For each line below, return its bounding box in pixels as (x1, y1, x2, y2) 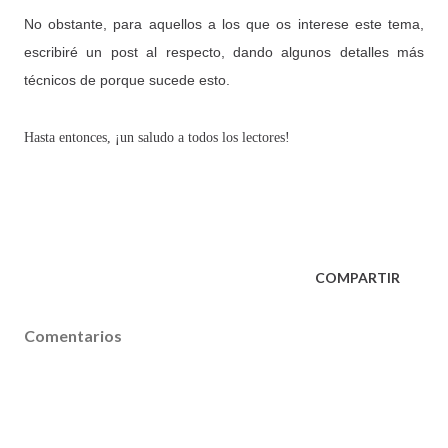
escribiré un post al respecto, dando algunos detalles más (24, 43, 424, 60)
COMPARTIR (315, 268, 400, 286)
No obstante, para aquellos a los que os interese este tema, (24, 15, 424, 32)
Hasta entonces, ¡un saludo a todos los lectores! (24, 129, 290, 145)
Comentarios (24, 325, 122, 345)
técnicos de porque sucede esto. (24, 71, 230, 88)
